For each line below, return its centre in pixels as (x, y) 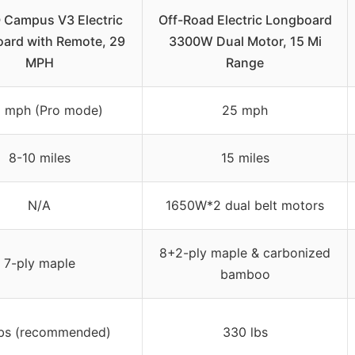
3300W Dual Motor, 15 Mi (245, 41)
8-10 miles (39, 157)
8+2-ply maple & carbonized (245, 252)
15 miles (245, 157)
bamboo (245, 274)
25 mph (245, 110)
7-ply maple (39, 263)
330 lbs (245, 332)
